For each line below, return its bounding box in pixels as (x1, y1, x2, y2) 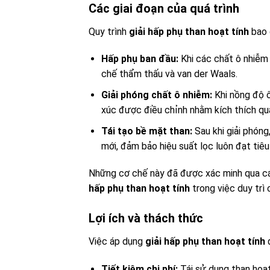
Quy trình (89, 25, 129, 37)
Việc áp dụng (89, 236, 145, 248)
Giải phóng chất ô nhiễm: (101, 89, 212, 101)
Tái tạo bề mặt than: (101, 125, 192, 137)
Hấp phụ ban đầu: (101, 53, 178, 65)
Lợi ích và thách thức (89, 211, 203, 226)
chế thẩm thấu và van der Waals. (101, 68, 237, 80)
